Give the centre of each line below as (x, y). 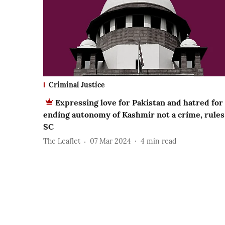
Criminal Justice (77, 85)
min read (161, 141)
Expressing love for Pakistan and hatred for (139, 102)
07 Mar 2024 (110, 141)
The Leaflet (62, 141)
